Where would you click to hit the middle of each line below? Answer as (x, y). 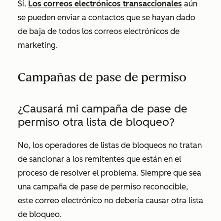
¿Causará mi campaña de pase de (103, 109)
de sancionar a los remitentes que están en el (99, 159)
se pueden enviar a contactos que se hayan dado (107, 18)
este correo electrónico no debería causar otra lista (110, 201)
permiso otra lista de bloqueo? (96, 122)
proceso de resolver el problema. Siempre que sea (110, 173)
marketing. (38, 45)
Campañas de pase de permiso (102, 77)
